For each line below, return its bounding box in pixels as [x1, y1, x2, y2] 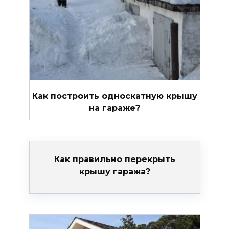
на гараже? [89, 103, 140, 113]
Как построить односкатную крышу [32, 90, 197, 101]
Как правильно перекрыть [54, 154, 175, 164]
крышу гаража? [79, 166, 150, 176]
